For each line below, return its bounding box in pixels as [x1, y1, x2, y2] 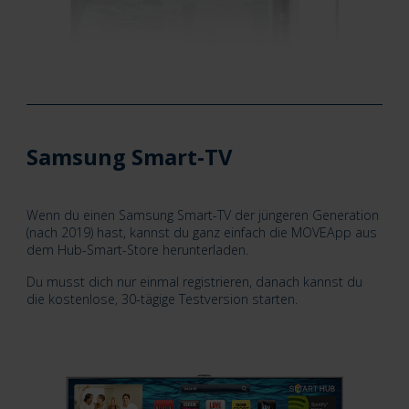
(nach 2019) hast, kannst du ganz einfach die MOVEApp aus [26, 224, 377, 242]
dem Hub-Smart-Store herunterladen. [26, 241, 252, 259]
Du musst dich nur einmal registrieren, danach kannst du [26, 273, 362, 291]
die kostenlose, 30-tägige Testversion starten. [26, 290, 298, 309]
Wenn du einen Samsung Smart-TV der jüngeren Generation [26, 206, 379, 225]
